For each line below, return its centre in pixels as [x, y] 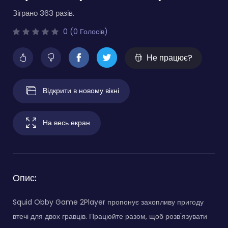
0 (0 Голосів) [84, 31]
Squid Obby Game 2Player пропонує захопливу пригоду [108, 202]
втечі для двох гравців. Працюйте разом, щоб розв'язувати [110, 216]
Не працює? [169, 58]
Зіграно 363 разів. [44, 13]
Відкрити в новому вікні [81, 90]
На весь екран [66, 122]
